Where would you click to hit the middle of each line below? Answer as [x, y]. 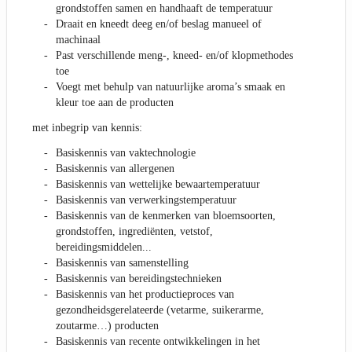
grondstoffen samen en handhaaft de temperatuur [164, 9]
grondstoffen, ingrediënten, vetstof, [134, 232]
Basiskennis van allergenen [115, 169]
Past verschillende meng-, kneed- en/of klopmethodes [174, 56]
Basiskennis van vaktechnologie [126, 153]
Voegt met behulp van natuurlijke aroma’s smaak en [170, 87]
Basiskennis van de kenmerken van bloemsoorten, [166, 216]
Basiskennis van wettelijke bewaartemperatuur [158, 185]
